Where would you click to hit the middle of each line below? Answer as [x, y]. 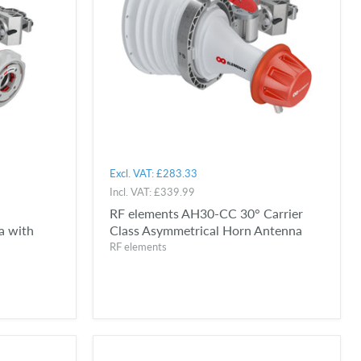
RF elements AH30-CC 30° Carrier [206, 214]
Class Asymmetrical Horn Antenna [205, 230]
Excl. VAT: [133, 174]
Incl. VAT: [131, 192]
